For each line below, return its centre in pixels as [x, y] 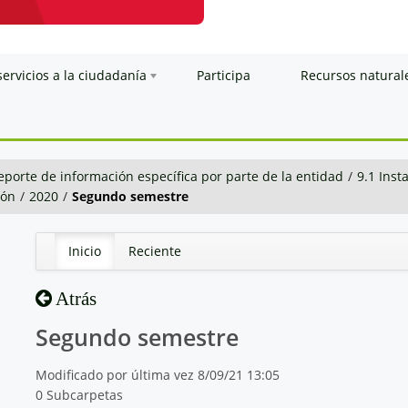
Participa [224, 75]
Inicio [84, 250]
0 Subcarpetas [79, 394]
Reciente [154, 250]
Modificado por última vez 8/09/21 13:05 [157, 374]
